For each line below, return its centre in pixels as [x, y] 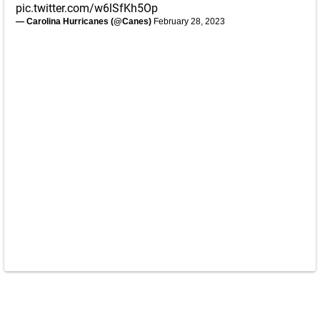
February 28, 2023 [189, 21]
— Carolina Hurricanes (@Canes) [85, 21]
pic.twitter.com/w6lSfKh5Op [87, 8]
